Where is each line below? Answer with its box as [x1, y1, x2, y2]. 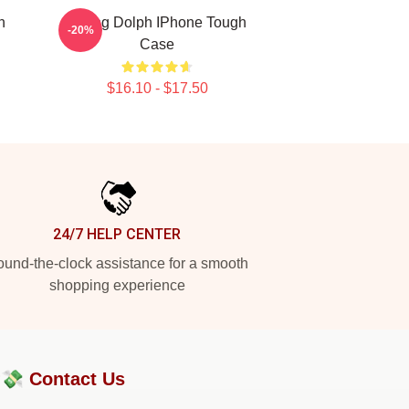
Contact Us [29, 369, 125, 389]
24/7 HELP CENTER [53, 225, 181, 243]
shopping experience [48, 278, 185, 293]
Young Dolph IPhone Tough [68, 15, 246, 30]
